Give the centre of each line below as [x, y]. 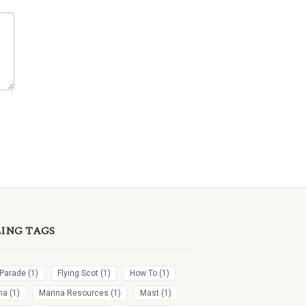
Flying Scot [78, 273]
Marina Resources [74, 293]
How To [144, 273]
